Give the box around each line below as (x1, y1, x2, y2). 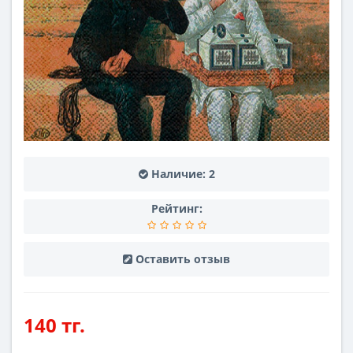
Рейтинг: (150, 201, 203, 216)
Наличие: (147, 166, 209, 181)
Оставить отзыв (136, 251, 230, 266)
